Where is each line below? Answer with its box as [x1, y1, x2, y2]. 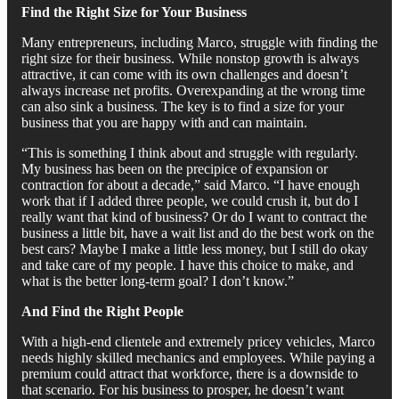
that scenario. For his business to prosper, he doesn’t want [21, 381, 344, 397]
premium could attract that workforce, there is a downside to [21, 365, 358, 381]
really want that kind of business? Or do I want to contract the [21, 208, 367, 224]
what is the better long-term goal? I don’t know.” [21, 273, 294, 289]
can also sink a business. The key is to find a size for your [21, 98, 344, 114]
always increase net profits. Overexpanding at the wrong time [21, 82, 365, 98]
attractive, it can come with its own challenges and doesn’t [21, 66, 347, 82]
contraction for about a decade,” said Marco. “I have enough [21, 176, 360, 192]
